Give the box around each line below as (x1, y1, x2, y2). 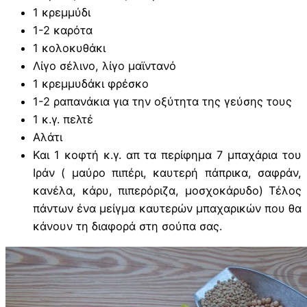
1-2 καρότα (33, 23, 93, 38)
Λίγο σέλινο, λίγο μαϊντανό (33, 59, 176, 73)
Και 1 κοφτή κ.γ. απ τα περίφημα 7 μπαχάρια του (33, 148, 302, 162)
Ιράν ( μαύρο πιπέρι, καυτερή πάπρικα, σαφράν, (33, 166, 302, 180)
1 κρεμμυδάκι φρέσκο (33, 77, 149, 91)
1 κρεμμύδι (33, 5, 90, 20)
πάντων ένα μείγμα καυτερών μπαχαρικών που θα (33, 201, 302, 216)
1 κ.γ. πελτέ (33, 112, 93, 127)
